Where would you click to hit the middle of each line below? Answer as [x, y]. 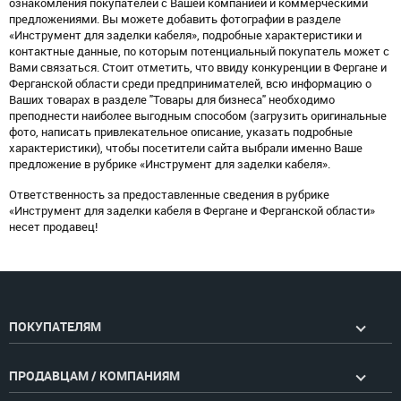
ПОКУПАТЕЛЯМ [55, 327]
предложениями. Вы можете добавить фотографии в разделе [175, 20]
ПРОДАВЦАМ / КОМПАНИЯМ [94, 376]
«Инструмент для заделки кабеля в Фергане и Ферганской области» [192, 211]
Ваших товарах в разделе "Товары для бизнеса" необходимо [172, 100]
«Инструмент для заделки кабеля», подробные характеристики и [185, 36]
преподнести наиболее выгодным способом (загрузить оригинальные [198, 116]
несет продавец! [53, 227]
